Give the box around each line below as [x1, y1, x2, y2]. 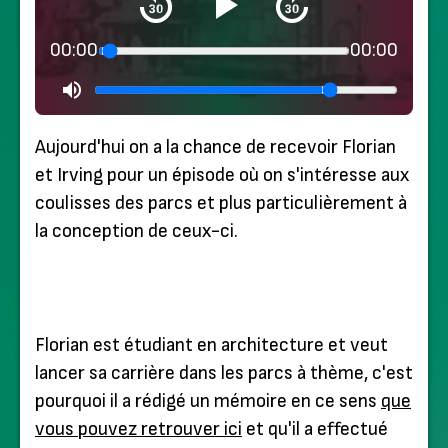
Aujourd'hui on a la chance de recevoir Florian [35, 136, 396, 160]
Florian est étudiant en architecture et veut [35, 333, 388, 357]
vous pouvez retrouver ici [35, 417, 242, 441]
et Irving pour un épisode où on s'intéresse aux [35, 164, 409, 188]
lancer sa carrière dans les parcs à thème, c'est [35, 361, 413, 385]
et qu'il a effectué [242, 417, 388, 441]
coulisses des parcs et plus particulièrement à [35, 192, 407, 216]
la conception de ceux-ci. [35, 220, 238, 244]
